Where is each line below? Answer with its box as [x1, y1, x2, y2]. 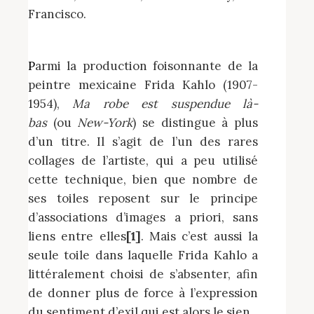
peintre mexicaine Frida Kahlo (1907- [28, 77, 258, 93]
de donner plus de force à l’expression [28, 285, 258, 301]
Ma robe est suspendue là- [72, 96, 259, 111]
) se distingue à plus [132, 115, 259, 130]
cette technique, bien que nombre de [28, 172, 258, 187]
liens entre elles [28, 228, 126, 244]
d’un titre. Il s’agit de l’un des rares [28, 134, 258, 149]
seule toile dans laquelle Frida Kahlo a [28, 247, 258, 263]
